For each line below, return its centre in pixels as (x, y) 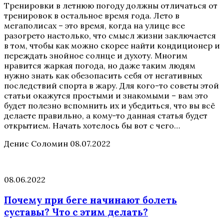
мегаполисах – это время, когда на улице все (94, 26)
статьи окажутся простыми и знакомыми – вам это (106, 96)
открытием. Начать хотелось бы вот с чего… (92, 126)
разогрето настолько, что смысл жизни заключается (110, 36)
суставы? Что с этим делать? (76, 212)
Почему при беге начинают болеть (90, 200)
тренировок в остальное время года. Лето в (92, 16)
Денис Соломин (36, 144)
